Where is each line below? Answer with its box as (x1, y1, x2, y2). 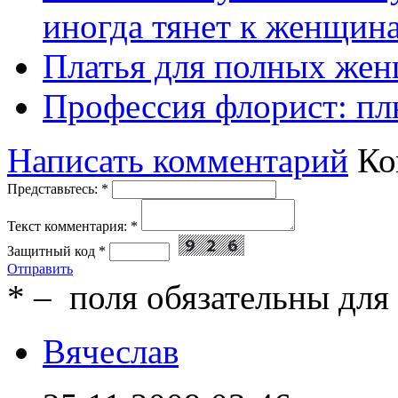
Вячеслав (43, 332, 179, 371)
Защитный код (7, 243, 99, 259)
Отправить (7, 261, 73, 277)
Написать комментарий (7, 141, 348, 180)
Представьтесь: (7, 181, 101, 197)
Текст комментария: (7, 219, 131, 235)
